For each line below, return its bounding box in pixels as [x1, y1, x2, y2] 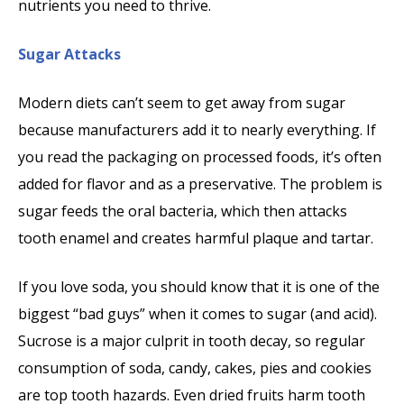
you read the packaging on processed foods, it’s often [18, 147, 381, 168]
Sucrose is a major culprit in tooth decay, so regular [18, 331, 365, 352]
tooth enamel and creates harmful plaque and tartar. [18, 228, 373, 249]
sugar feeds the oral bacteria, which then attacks [18, 201, 347, 222]
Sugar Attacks [18, 44, 121, 65]
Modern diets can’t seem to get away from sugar [18, 93, 345, 114]
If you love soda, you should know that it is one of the [18, 277, 380, 298]
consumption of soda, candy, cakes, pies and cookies [18, 358, 372, 379]
